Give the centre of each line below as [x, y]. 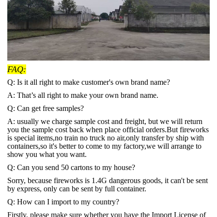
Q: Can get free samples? [46, 108]
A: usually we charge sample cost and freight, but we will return [105, 122]
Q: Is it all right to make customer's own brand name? [89, 82]
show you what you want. [47, 155]
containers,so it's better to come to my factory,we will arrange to [104, 146]
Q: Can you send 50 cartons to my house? [71, 168]
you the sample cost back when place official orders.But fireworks [108, 130]
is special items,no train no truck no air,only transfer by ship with [106, 138]
